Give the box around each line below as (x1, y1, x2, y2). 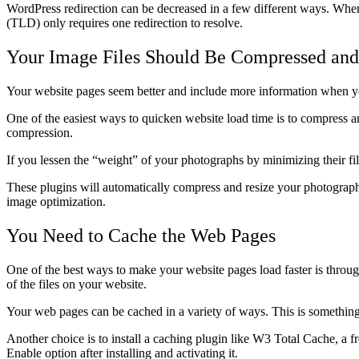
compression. (6, 125, 73, 139)
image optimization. (6, 194, 106, 208)
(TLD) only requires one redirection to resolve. (6, 16, 243, 30)
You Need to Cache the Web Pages (6, 224, 280, 246)
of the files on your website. (6, 276, 147, 291)
